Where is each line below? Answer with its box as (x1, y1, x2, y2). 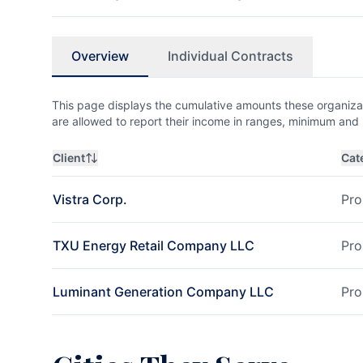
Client (53, 151, 85, 164)
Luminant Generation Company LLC (53, 284, 274, 300)
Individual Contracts (168, 48, 293, 64)
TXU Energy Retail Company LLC (53, 237, 254, 254)
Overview (71, 48, 129, 64)
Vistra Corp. (53, 191, 127, 207)
